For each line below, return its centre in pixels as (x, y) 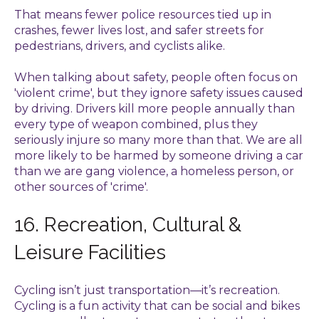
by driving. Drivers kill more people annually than (155, 108)
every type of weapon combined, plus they (136, 124)
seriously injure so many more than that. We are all (158, 140)
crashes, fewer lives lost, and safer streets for (139, 30)
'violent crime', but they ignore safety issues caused (159, 93)
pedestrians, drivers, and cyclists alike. (120, 46)
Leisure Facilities (90, 253)
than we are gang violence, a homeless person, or (154, 171)
